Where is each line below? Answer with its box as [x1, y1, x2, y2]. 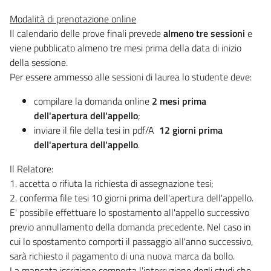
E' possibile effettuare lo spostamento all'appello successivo [10, 204, 249, 220]
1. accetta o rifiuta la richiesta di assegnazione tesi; [10, 175, 214, 191]
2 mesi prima [152, 93, 206, 108]
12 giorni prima [157, 122, 223, 137]
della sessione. [10, 54, 68, 70]
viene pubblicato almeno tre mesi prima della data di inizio [10, 40, 241, 55]
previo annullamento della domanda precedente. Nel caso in [10, 219, 251, 234]
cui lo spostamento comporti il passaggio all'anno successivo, [10, 233, 253, 249]
